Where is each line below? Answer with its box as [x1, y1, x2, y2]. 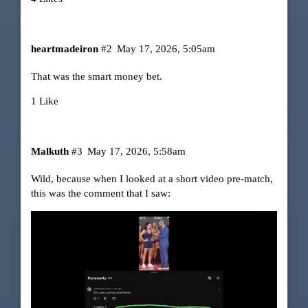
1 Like [30, 95, 58, 107]
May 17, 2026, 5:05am [117, 43, 216, 55]
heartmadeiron [30, 43, 98, 55]
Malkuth [30, 146, 69, 157]
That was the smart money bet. [30, 70, 162, 82]
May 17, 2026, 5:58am [87, 146, 186, 157]
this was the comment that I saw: [30, 188, 170, 199]
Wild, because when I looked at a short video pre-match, [30, 173, 273, 185]
